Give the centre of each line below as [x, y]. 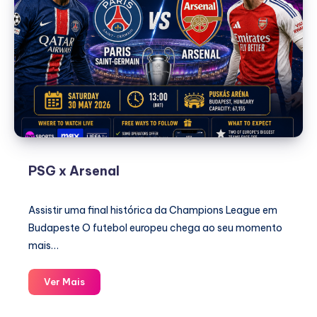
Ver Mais [64, 282]
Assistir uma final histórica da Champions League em [153, 210]
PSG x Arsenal [74, 171]
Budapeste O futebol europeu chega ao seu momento [155, 228]
